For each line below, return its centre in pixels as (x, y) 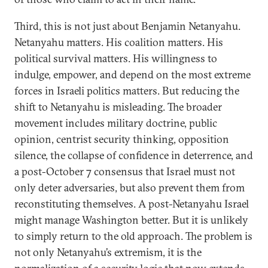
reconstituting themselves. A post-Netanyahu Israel (132, 204)
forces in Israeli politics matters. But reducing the (127, 91)
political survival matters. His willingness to (116, 58)
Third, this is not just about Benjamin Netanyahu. (127, 26)
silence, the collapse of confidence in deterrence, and (134, 155)
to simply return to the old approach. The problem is (133, 236)
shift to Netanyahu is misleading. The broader (118, 107)
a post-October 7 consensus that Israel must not (125, 171)
